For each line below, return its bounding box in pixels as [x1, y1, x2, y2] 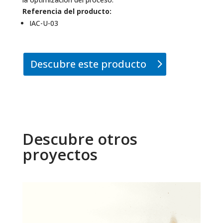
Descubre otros [22, 128, 137, 149]
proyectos [22, 143, 98, 165]
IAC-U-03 [29, 18, 58, 28]
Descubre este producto [30, 57, 146, 71]
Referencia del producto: [22, 6, 111, 16]
